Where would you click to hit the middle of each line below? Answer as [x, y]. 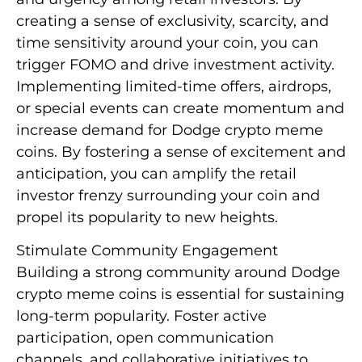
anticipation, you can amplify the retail [156, 173]
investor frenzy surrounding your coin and [168, 195]
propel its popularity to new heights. [147, 217]
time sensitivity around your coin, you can [167, 42]
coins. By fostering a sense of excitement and [181, 152]
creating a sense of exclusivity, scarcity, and [173, 21]
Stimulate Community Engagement [147, 250]
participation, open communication [145, 337]
